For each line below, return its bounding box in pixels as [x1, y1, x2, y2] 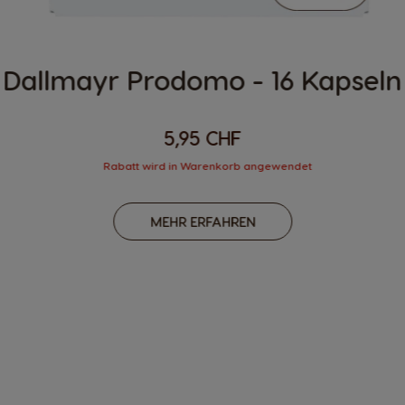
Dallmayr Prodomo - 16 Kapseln [3, 63, 402, 97]
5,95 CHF [163, 125, 241, 149]
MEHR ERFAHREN [149, 213, 255, 231]
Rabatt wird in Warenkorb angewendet [103, 158, 313, 172]
